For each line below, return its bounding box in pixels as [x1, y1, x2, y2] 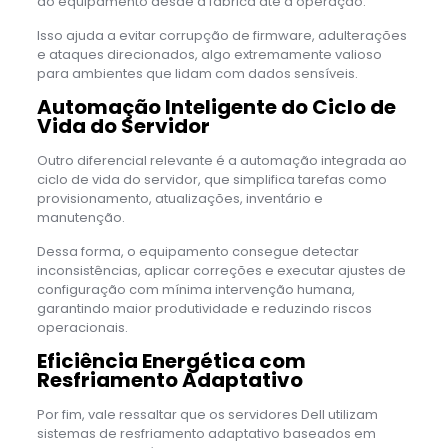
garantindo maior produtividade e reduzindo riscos [36, 298, 372, 318]
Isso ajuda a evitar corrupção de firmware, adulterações [36, 25, 407, 45]
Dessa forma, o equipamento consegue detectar [36, 241, 359, 261]
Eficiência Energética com [36, 346, 306, 375]
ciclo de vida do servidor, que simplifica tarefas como [36, 169, 387, 189]
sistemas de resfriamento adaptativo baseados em [36, 423, 376, 443]
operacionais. [36, 317, 128, 337]
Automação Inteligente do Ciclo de [36, 92, 396, 121]
